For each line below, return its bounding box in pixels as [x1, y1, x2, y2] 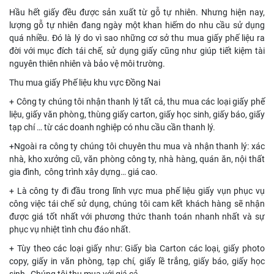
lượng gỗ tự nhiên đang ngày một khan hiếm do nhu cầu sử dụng [9, 20, 265, 31]
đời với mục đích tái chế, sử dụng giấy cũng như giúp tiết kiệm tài [9, 46, 265, 56]
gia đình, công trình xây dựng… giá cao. [9, 167, 158, 177]
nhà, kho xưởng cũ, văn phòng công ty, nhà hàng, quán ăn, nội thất [9, 154, 265, 165]
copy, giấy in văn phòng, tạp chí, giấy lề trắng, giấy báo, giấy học [9, 256, 265, 267]
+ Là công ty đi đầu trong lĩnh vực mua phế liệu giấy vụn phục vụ [9, 186, 265, 196]
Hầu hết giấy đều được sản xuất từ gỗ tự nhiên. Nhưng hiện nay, [9, 7, 265, 18]
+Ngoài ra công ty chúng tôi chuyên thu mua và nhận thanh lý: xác [9, 141, 265, 152]
